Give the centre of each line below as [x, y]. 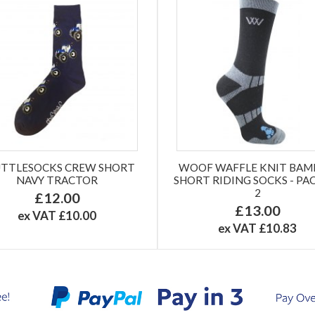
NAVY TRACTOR [57, 180]
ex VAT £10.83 [258, 228]
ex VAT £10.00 [57, 215]
